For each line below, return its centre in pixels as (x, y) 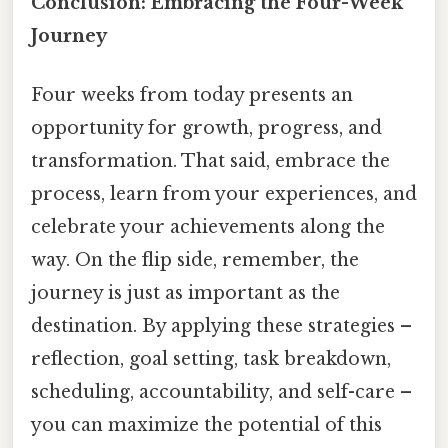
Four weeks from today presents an (192, 95)
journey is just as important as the (185, 293)
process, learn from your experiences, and (224, 194)
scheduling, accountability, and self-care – (221, 392)
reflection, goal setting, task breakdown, (211, 359)
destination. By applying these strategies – (221, 326)
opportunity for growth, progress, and (206, 128)
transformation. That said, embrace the (210, 161)
